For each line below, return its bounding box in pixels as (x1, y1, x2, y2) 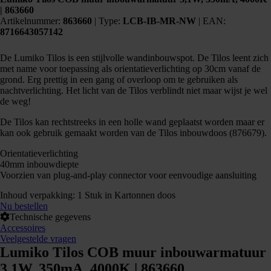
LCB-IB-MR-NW (123, 16, 196, 26)
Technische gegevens (10, 212, 91, 222)
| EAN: (198, 16, 226, 26)
